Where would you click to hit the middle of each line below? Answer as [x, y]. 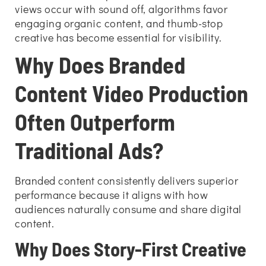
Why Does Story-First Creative [131, 249]
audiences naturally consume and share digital [128, 209]
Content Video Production [132, 93]
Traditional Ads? [89, 150]
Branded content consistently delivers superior [126, 180]
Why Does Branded [100, 65]
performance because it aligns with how [111, 195]
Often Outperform [95, 122]
